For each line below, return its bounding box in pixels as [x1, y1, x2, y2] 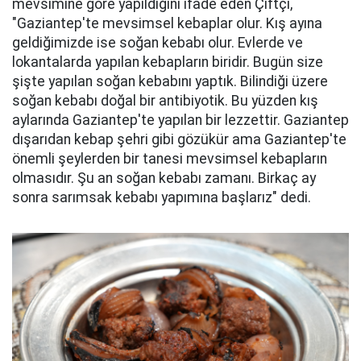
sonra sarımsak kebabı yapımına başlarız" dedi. [12, 189, 311, 205]
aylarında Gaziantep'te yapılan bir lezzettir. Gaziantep [12, 111, 349, 128]
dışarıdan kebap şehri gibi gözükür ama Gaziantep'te [12, 131, 346, 147]
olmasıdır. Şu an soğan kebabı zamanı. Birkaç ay [12, 169, 316, 186]
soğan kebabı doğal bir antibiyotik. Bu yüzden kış [12, 92, 318, 109]
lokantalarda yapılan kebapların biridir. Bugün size [12, 53, 323, 70]
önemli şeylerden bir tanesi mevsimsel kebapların [12, 150, 327, 167]
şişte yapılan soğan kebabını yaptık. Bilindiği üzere [12, 73, 328, 89]
